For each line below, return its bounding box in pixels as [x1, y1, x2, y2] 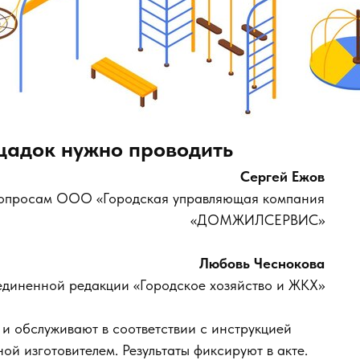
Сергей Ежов [240, 168, 325, 185]
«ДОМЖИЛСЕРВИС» [190, 211, 325, 228]
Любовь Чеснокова [199, 255, 325, 272]
